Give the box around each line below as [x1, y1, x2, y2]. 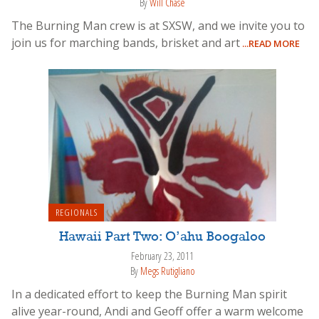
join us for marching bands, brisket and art [11, 34, 240, 51]
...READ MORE [240, 36, 300, 50]
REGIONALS [55, 206, 98, 219]
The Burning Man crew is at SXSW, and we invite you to [11, 17, 305, 33]
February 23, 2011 [131, 249, 194, 263]
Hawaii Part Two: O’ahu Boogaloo [59, 230, 266, 245]
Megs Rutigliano [140, 263, 195, 278]
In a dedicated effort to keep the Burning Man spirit [11, 286, 287, 302]
